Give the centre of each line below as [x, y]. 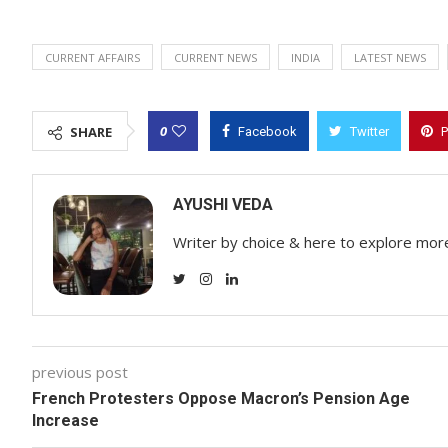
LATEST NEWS [390, 57]
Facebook [267, 131]
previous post [80, 372]
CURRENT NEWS [215, 57]
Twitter [369, 131]
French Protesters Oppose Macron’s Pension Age [221, 398]
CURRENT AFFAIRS [92, 57]
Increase [65, 420]
